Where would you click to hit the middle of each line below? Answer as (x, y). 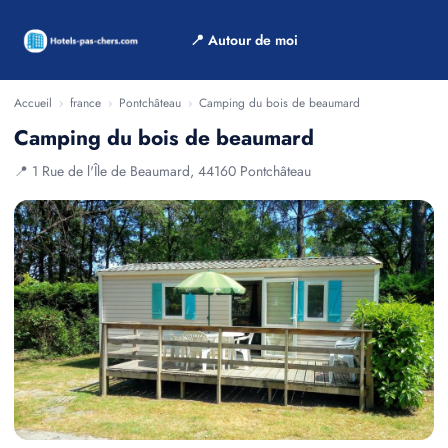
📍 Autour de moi (244, 40)
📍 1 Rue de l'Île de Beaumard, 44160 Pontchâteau (162, 171)
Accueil (33, 103)
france (85, 103)
